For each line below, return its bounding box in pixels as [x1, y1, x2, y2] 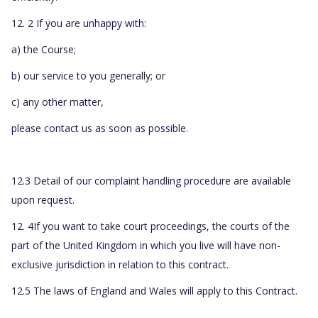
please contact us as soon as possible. [11, 121, 188, 136]
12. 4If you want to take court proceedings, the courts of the [11, 219, 290, 234]
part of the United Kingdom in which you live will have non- [11, 238, 280, 253]
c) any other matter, [11, 95, 104, 109]
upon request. [11, 193, 75, 207]
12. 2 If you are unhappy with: [11, 16, 146, 31]
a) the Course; [11, 43, 76, 57]
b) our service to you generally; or [11, 69, 165, 83]
